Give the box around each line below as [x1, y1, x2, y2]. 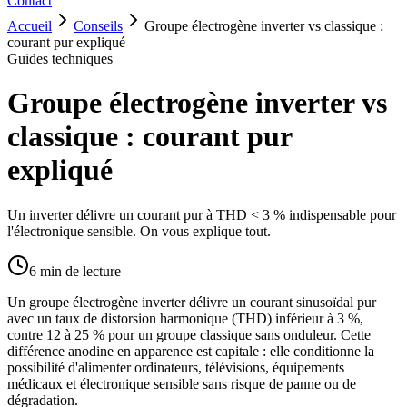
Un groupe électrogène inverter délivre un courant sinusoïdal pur [7, 293, 376, 310]
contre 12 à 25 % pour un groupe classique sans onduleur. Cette [7, 326, 371, 342]
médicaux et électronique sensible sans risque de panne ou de [7, 375, 356, 392]
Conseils [74, 18, 123, 34]
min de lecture [36, 263, 121, 279]
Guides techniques [7, 51, 113, 66]
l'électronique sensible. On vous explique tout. [7, 223, 271, 239]
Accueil [7, 18, 52, 34]
